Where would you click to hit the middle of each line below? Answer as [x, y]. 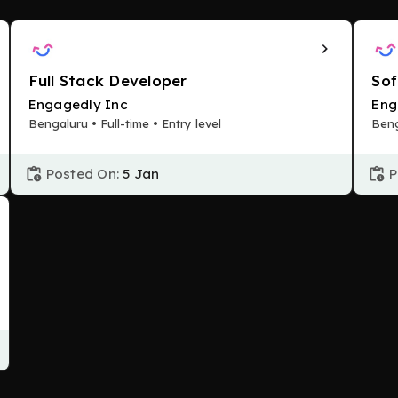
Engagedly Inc [78, 104]
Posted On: [83, 174]
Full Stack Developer [107, 80]
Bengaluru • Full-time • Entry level [124, 123]
